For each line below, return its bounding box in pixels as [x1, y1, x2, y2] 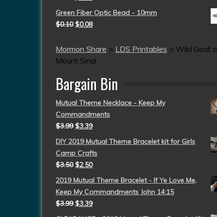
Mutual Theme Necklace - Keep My [56, 98, 165, 107]
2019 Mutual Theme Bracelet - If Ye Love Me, [56, 176, 197, 185]
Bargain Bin [56, 73, 118, 94]
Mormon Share [56, 44, 107, 54]
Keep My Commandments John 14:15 [56, 187, 174, 196]
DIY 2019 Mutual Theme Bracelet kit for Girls [56, 137, 195, 146]
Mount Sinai [56, 56, 96, 65]
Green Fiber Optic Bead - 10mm [56, 8, 157, 17]
